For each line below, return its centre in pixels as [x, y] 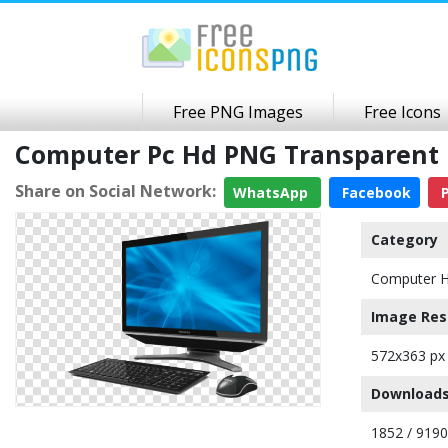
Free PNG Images [238, 112]
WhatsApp [272, 192]
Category [404, 239]
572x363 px [408, 355]
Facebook [374, 192]
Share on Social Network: [115, 190]
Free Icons [402, 112]
